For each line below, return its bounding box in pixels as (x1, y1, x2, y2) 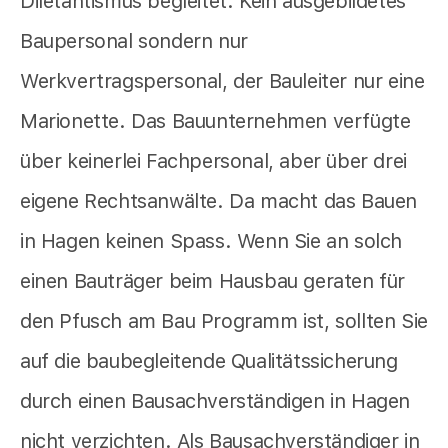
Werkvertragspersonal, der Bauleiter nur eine (20, 69, 425, 94)
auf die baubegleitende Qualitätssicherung (20, 349, 398, 374)
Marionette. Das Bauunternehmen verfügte (20, 109, 411, 134)
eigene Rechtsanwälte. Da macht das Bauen (20, 189, 418, 214)
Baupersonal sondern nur (20, 29, 248, 54)
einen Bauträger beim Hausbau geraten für (20, 269, 406, 294)
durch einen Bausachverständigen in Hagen (20, 389, 411, 414)
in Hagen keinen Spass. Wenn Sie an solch (20, 229, 403, 254)
